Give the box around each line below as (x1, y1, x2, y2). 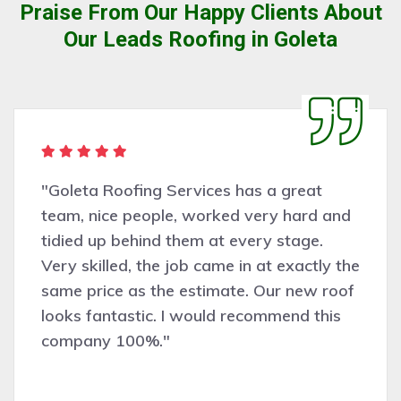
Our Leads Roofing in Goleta (64, 26, 337, 52)
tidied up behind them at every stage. (41, 229, 323, 251)
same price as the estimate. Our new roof (41, 279, 354, 301)
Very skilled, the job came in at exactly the (41, 254, 360, 276)
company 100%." (41, 329, 170, 351)
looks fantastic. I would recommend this (41, 304, 341, 326)
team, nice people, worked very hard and (41, 204, 351, 226)
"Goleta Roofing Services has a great (41, 179, 322, 200)
